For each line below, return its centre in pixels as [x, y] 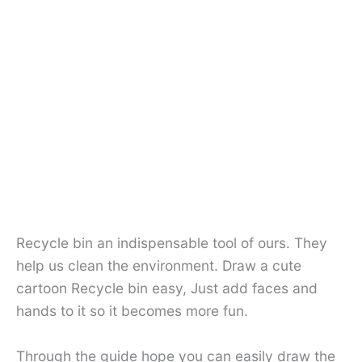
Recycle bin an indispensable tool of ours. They [172, 243]
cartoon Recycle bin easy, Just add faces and [167, 288]
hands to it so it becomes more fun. [132, 311]
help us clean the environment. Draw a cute [159, 266]
